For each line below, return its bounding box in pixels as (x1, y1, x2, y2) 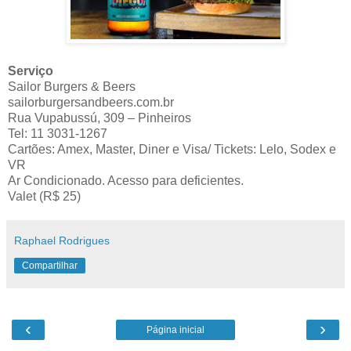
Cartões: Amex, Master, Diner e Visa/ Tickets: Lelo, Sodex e (8, 143, 336, 157)
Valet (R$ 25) (8, 190, 81, 204)
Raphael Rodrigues (14, 234, 110, 248)
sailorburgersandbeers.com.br (8, 96, 174, 110)
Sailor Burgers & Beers (8, 80, 136, 94)
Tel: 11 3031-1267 (8, 127, 107, 141)
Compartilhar (22, 260, 78, 272)
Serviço (8, 64, 53, 78)
